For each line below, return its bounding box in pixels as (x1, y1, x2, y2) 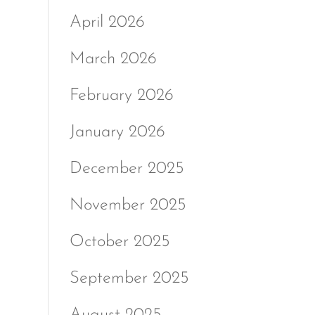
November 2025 (69, 196, 186, 214)
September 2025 (69, 269, 189, 287)
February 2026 (69, 86, 174, 104)
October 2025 (69, 233, 170, 250)
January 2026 (69, 123, 165, 141)
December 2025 (69, 160, 184, 177)
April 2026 (69, 13, 145, 31)
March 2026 (69, 50, 157, 67)
